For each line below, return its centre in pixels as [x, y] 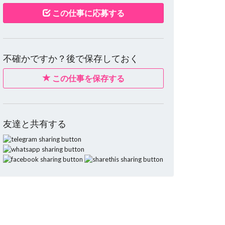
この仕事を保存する [87, 78]
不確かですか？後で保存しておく [71, 59]
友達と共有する [35, 124]
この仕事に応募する [87, 13]
